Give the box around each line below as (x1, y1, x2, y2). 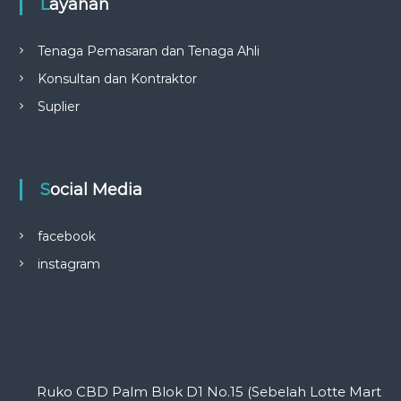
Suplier (37, 98, 80, 115)
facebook (37, 228, 96, 244)
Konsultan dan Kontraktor (37, 71, 197, 87)
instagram (37, 256, 100, 272)
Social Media (49, 180, 142, 200)
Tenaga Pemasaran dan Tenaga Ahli (37, 43, 260, 59)
